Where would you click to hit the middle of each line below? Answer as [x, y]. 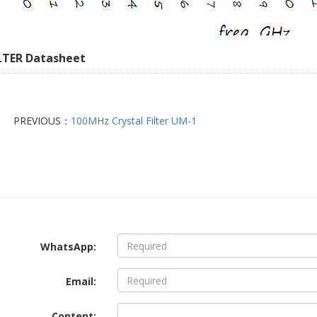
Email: [81, 281]
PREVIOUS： [42, 121]
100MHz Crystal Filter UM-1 [133, 121]
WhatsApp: [68, 247]
